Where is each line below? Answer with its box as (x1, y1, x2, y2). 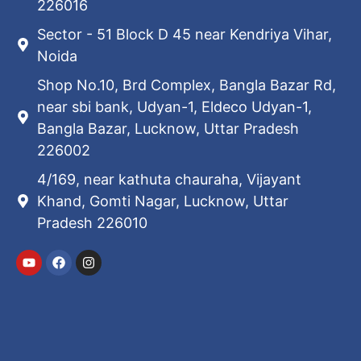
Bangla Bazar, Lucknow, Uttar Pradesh (37, 119, 300, 137)
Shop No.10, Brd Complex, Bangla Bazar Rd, (37, 76, 337, 93)
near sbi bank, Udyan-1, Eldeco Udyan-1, (37, 98, 313, 115)
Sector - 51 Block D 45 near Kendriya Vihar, (37, 25, 333, 43)
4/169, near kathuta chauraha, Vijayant (37, 170, 302, 188)
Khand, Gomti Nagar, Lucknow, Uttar (37, 192, 289, 210)
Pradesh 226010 (37, 214, 148, 231)
